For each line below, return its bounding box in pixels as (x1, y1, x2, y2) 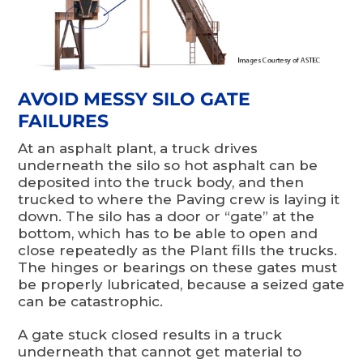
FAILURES (18, 109, 109, 132)
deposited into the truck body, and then (18, 173, 305, 190)
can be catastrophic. (18, 293, 164, 310)
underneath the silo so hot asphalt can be (18, 156, 318, 173)
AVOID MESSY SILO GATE (18, 88, 251, 110)
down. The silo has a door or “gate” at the (18, 207, 315, 224)
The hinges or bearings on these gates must (18, 258, 338, 275)
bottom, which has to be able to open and (18, 224, 318, 241)
